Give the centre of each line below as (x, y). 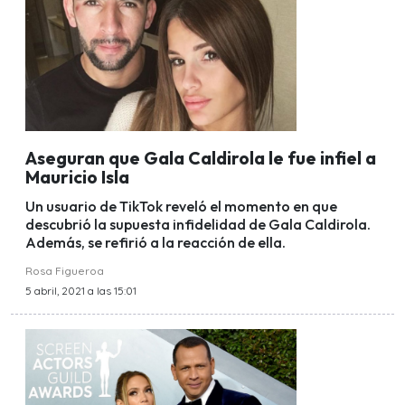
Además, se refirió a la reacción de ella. (155, 243)
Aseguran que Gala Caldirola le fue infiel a (201, 158)
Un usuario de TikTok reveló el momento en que (181, 207)
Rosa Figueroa (65, 271)
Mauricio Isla (77, 177)
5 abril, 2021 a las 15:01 (81, 291)
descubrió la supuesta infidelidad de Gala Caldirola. (198, 225)
